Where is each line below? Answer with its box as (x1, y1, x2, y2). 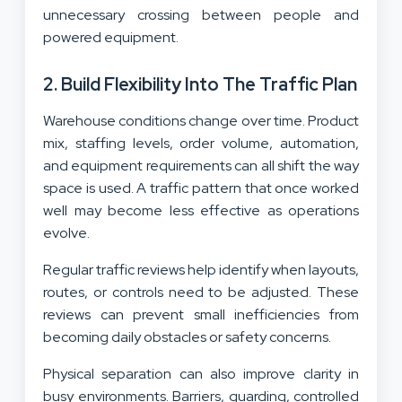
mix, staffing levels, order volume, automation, (43, 133, 359, 153)
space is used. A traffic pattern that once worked (43, 178, 359, 197)
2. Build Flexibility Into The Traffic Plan (43, 72, 357, 96)
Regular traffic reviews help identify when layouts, (43, 259, 359, 279)
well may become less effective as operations (43, 200, 359, 220)
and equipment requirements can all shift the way (43, 155, 359, 175)
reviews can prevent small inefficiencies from (43, 304, 359, 324)
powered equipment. (43, 27, 179, 47)
